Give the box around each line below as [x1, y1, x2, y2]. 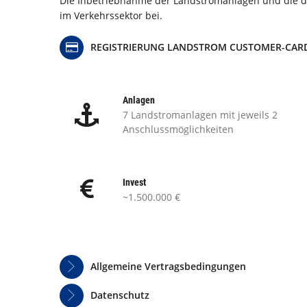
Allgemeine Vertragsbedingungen [90, 260, 246, 273]
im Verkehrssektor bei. [60, 9, 162, 22]
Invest [123, 176, 146, 188]
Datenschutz [90, 288, 149, 302]
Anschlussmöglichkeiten [123, 123, 234, 136]
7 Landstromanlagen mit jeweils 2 [123, 108, 278, 121]
